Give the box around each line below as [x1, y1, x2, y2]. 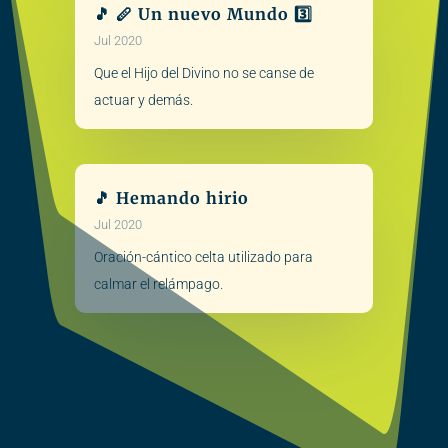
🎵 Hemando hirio [93, 187, 249, 208]
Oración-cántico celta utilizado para [93, 248, 313, 265]
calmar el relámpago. [93, 275, 223, 292]
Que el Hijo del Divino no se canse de [93, 65, 314, 82]
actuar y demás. [93, 92, 193, 109]
